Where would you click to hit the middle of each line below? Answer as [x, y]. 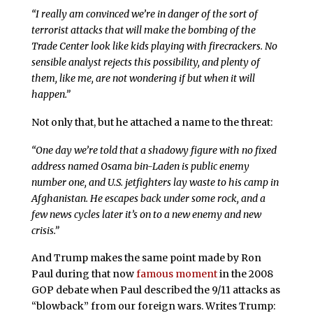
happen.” [51, 94]
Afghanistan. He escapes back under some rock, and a [148, 198]
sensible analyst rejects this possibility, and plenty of [145, 62]
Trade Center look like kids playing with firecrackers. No [154, 46]
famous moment [176, 274]
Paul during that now [83, 274]
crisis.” [45, 230]
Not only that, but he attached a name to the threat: [152, 122]
